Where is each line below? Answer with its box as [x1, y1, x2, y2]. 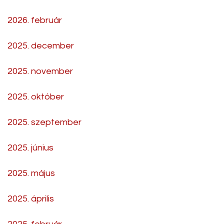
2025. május [7, 168, 55, 178]
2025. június [7, 142, 53, 152]
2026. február [7, 15, 62, 25]
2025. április [7, 193, 54, 203]
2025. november [7, 66, 73, 76]
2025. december [7, 40, 74, 50]
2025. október [7, 91, 64, 101]
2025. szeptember [7, 117, 81, 127]
